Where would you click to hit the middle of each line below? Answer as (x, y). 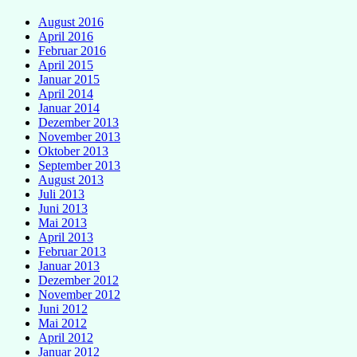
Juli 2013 (61, 194)
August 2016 (71, 22)
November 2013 (79, 136)
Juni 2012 (63, 308)
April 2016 (66, 36)
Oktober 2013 (73, 151)
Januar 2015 (69, 79)
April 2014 (66, 93)
